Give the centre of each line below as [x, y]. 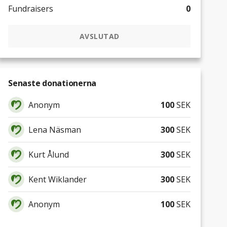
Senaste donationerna [52, 83]
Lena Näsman [55, 129]
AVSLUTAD [99, 36]
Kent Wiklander [58, 179]
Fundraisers [31, 9]
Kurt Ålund [49, 154]
